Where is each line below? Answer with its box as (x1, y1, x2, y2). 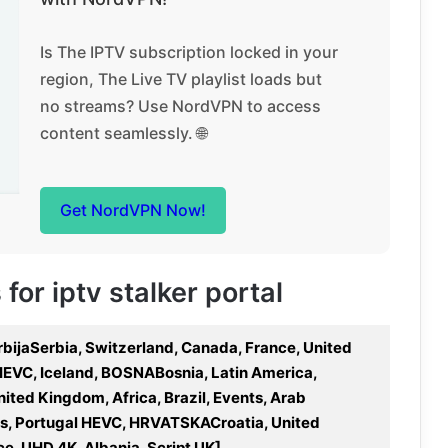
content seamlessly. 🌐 (39, 123, 207, 143)
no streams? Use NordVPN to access (39, 96, 321, 116)
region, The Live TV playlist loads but (39, 69, 322, 89)
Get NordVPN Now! (59, 200, 206, 220)
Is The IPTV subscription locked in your (39, 42, 338, 62)
